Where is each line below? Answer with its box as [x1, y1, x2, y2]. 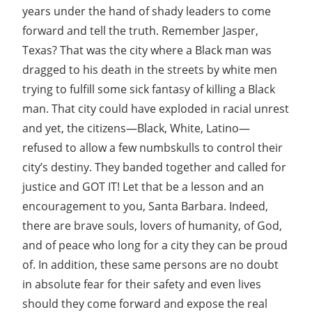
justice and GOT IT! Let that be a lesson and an [22, 178, 264, 194]
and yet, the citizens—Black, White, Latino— [22, 120, 250, 136]
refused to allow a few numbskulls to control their [22, 139, 283, 155]
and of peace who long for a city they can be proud [22, 237, 288, 253]
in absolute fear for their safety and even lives [22, 276, 261, 292]
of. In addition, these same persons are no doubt [22, 256, 279, 272]
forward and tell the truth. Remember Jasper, [22, 22, 258, 38]
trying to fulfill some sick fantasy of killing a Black [22, 81, 275, 97]
